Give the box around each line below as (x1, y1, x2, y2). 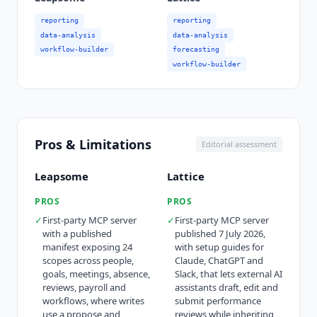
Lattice (167, 168, 204, 183)
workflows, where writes (42, 294, 144, 307)
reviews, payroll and (42, 280, 126, 294)
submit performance (175, 294, 261, 307)
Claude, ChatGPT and (175, 253, 263, 267)
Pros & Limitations (35, 135, 151, 153)
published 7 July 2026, (175, 226, 265, 240)
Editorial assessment (202, 139, 277, 150)
